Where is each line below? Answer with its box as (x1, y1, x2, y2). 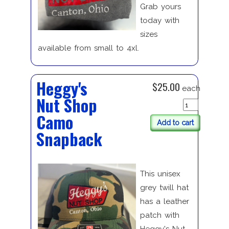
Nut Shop (36, 93, 97, 117)
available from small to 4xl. (37, 43, 139, 53)
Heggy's (36, 76, 87, 100)
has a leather (140, 197, 189, 207)
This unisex (140, 169, 180, 179)
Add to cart (156, 118, 194, 127)
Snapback (36, 126, 102, 151)
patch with (140, 211, 179, 220)
